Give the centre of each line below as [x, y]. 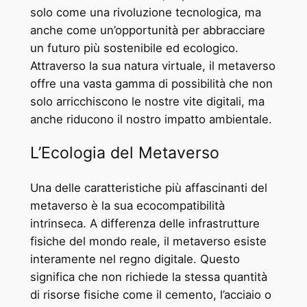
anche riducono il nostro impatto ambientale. [151, 120]
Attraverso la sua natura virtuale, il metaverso [152, 66]
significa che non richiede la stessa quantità [148, 277]
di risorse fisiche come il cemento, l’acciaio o [150, 294]
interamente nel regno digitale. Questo [135, 259]
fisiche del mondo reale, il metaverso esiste [148, 241]
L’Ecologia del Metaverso [124, 153]
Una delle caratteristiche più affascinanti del [148, 187]
